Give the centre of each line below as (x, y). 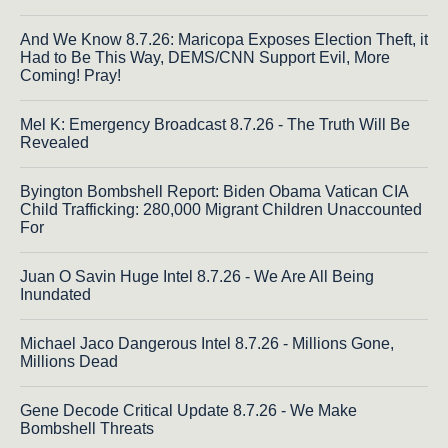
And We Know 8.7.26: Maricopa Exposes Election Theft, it (224, 40)
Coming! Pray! (70, 76)
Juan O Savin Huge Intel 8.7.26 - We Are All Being (197, 277)
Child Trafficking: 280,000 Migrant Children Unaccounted (221, 210)
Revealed (54, 143)
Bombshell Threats (87, 429)
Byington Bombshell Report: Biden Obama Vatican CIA (214, 192)
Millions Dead (69, 362)
